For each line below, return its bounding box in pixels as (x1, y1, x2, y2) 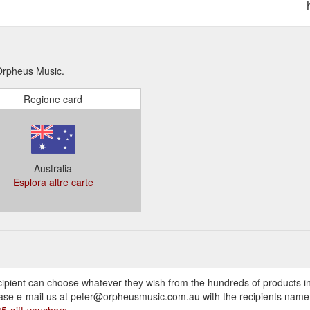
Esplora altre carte (12, 174, 93, 189)
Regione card (24, 91, 82, 106)
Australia (34, 161, 72, 175)
